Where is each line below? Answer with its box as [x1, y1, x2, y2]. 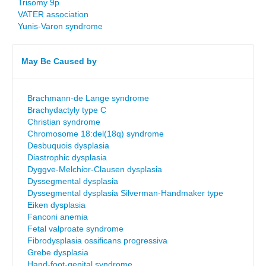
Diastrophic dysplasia [27, 153, 107, 162]
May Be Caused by [21, 56, 97, 66]
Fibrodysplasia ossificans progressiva [27, 236, 167, 245]
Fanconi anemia [27, 212, 88, 221]
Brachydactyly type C [27, 105, 106, 115]
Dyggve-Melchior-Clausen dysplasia [27, 164, 162, 174]
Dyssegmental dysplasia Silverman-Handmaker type [27, 188, 223, 198]
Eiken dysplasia [27, 200, 85, 210]
